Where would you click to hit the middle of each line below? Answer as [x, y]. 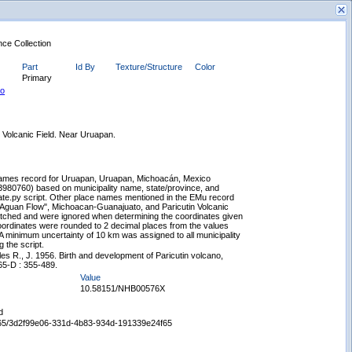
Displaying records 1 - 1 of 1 [109, 337]
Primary [37, 78]
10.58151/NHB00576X [123, 288]
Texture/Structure [149, 67]
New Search [137, 154]
